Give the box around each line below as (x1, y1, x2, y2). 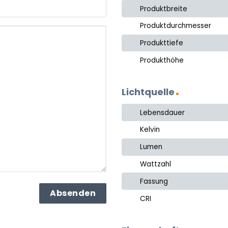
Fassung (140, 176, 168, 186)
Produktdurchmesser (140, 21, 212, 31)
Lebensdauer (140, 107, 185, 118)
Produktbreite (140, 4, 188, 14)
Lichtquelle (122, 85, 175, 99)
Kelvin (140, 125, 160, 135)
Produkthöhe (140, 55, 184, 65)
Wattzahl (140, 159, 172, 169)
